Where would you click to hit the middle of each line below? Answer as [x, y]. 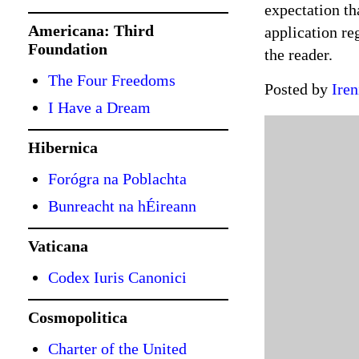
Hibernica [63, 147]
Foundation [68, 49]
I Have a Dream [99, 107]
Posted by [298, 89]
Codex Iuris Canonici [117, 277]
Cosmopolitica [78, 317]
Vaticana [58, 246]
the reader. [298, 54]
